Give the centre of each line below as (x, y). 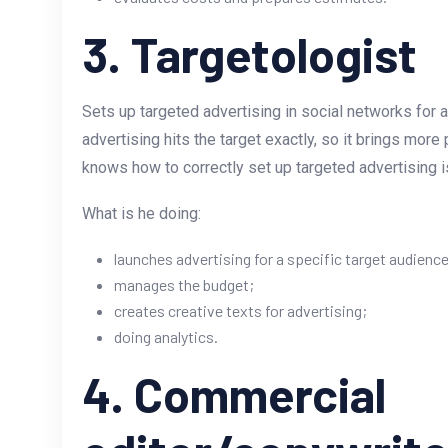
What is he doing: (141, 214)
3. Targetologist (249, 54)
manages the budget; (184, 285)
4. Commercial (234, 394)
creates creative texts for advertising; (240, 311)
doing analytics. (166, 337)
